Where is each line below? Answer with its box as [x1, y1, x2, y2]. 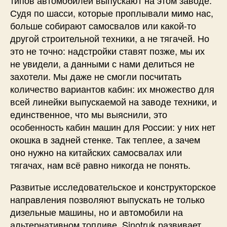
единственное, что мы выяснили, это [10, 107, 167, 121]
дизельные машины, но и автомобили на [10, 205, 183, 218]
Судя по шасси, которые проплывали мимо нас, [10, 6, 213, 19]
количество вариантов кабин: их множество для [10, 82, 214, 95]
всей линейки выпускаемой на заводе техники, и [10, 94, 217, 108]
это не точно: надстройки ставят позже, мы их [10, 44, 205, 57]
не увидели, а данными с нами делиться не [10, 56, 195, 70]
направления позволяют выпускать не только [10, 192, 205, 206]
